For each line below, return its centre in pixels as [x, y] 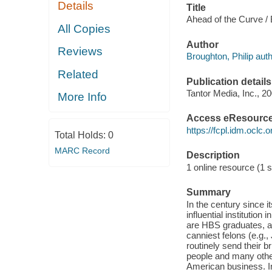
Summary [208, 192]
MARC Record [82, 150]
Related [78, 74]
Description [213, 155]
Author [202, 44]
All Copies [84, 29]
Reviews [80, 52]
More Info [83, 97]
